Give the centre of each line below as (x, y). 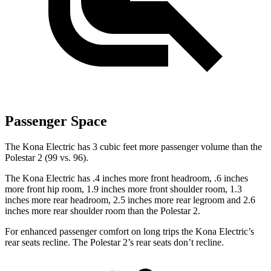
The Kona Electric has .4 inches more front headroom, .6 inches (126, 178)
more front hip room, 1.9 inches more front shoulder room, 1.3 (123, 189)
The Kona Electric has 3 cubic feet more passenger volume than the (133, 147)
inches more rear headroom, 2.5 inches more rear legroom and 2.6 (130, 200)
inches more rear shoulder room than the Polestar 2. (103, 211)
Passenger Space (56, 121)
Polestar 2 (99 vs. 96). (47, 158)
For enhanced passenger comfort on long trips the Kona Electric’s (129, 232)
